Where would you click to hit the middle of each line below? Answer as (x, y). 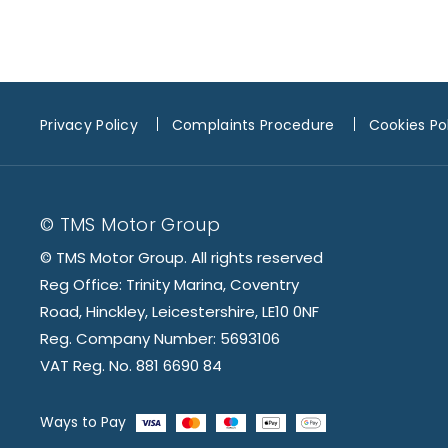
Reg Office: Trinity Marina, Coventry (169, 285)
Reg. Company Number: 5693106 (160, 339)
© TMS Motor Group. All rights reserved (181, 258)
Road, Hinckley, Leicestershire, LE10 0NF (179, 312)
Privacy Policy (89, 125)
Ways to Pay (83, 422)
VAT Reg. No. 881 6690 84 (131, 366)
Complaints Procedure (253, 125)
